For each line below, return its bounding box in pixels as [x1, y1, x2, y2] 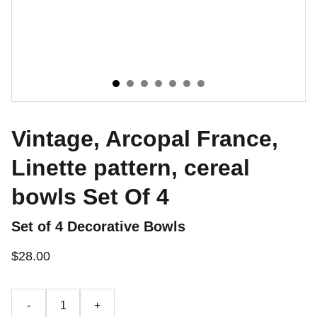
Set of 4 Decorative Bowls [11, 219, 185, 234]
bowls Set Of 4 [11, 184, 169, 209]
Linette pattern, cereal [11, 155, 250, 180]
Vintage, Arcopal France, [11, 126, 278, 151]
